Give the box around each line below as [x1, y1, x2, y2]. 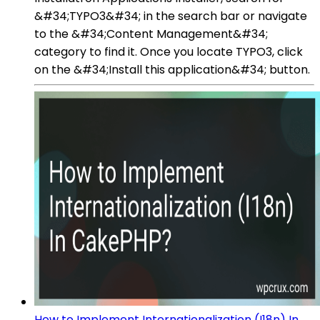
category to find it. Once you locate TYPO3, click [34, 43, 303, 60]
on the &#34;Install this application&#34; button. [34, 61, 310, 78]
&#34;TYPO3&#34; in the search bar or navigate [34, 7, 307, 24]
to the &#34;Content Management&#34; [34, 25, 268, 42]
